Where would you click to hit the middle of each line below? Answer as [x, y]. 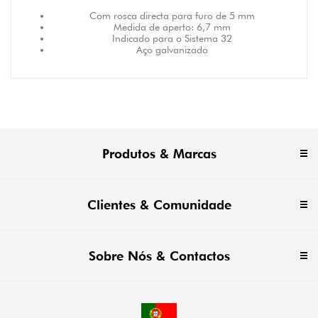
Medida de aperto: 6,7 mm [172, 27]
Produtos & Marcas [159, 153]
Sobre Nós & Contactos [159, 256]
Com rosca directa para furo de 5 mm [172, 15]
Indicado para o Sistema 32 [172, 38]
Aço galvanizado [172, 49]
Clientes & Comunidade [159, 204]
